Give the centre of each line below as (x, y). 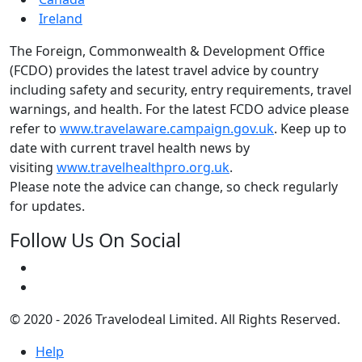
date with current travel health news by (130, 148)
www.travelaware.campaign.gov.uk (167, 129)
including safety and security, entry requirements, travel (181, 90)
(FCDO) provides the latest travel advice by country (164, 71)
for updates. (47, 206)
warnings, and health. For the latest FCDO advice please (179, 109)
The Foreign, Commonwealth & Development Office (167, 51)
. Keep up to (310, 129)
